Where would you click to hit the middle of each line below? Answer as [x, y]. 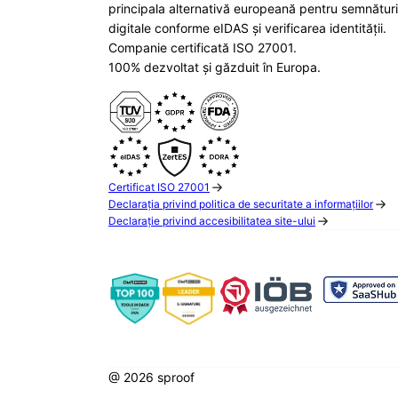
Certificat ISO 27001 [159, 187]
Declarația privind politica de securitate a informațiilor [241, 204]
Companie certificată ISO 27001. [203, 48]
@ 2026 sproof [151, 378]
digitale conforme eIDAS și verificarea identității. [247, 28]
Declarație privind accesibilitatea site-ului [212, 221]
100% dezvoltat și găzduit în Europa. [215, 68]
